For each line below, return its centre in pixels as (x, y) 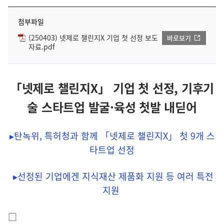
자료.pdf (42, 47)
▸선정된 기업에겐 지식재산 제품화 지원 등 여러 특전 (113, 176)
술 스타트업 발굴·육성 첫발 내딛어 (112, 107)
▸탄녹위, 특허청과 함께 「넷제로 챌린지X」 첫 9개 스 (112, 136)
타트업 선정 (112, 150)
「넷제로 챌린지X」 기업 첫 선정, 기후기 (112, 88)
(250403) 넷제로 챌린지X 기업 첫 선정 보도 (93, 37)
